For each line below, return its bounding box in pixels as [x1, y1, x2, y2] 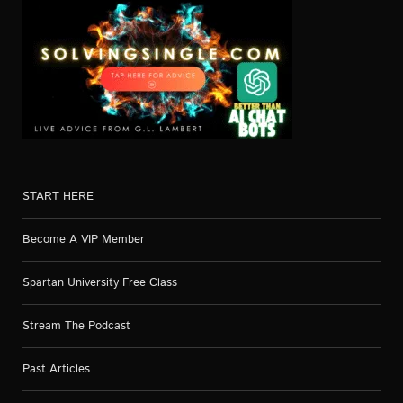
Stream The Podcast [22, 317, 130, 335]
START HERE [22, 187, 94, 205]
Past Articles [22, 360, 90, 378]
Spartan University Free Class [22, 273, 177, 291]
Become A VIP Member [22, 230, 145, 248]
